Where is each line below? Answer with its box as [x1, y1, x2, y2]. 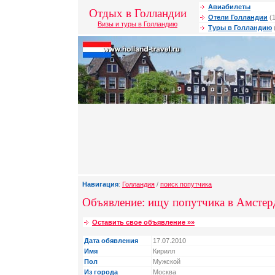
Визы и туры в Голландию [98, 20, 177, 28]
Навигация [82, 180, 118, 188]
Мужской [153, 258, 180, 266]
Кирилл [153, 247, 175, 255]
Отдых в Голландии [88, 7, 187, 20]
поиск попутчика [160, 180, 212, 188]
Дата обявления [84, 237, 138, 245]
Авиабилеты [208, 3, 250, 10]
